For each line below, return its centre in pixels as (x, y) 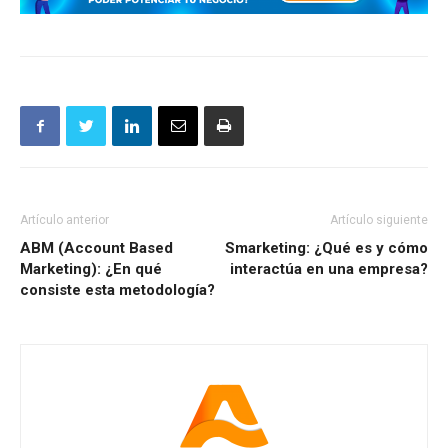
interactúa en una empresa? (329, 269)
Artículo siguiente (379, 220)
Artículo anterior (64, 220)
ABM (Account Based (96, 248)
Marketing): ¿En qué (91, 269)
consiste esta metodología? (117, 290)
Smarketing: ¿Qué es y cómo (326, 248)
